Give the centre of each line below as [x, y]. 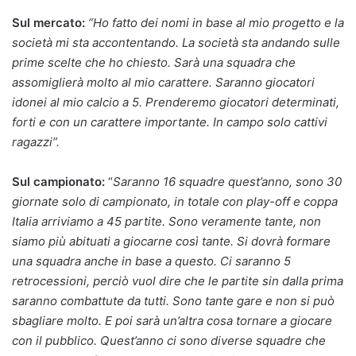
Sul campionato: [58, 181]
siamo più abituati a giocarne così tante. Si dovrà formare [171, 241]
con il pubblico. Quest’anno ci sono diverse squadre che [169, 340]
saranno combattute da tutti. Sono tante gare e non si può [173, 300]
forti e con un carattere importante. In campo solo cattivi [170, 122]
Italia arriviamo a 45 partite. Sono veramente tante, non [166, 221]
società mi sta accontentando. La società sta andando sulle [176, 42]
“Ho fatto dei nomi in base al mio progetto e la [215, 22]
